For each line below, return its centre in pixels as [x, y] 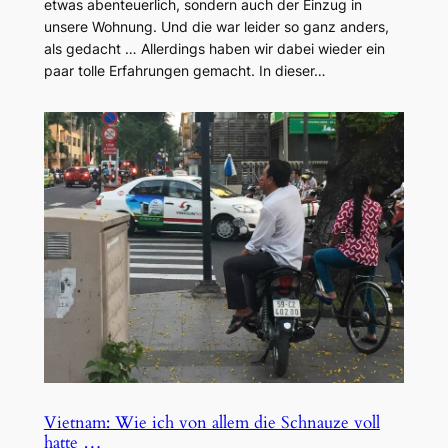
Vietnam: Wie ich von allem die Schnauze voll [211, 422]
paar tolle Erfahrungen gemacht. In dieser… [184, 70]
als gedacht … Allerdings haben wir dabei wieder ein [214, 48]
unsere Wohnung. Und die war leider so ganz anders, [216, 26]
